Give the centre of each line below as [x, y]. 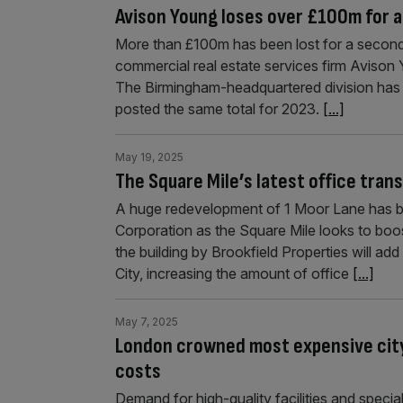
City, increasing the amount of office [234, 273]
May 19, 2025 [149, 157]
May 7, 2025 [147, 322]
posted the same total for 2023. [219, 109]
